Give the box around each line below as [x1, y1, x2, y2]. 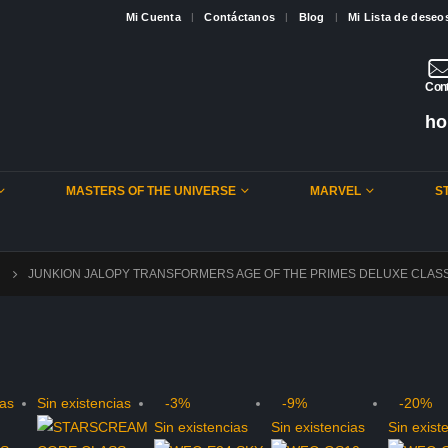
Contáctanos [204, 10, 276, 23]
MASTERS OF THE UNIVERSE [66, 184, 236, 199]
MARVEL [310, 184, 361, 199]
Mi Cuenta [125, 10, 181, 23]
